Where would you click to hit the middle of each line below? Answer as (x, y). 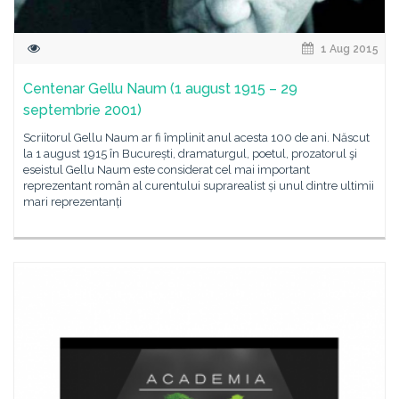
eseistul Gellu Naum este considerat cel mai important (167, 170)
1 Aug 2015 (348, 49)
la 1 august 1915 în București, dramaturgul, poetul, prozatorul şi (190, 154)
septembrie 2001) (82, 110)
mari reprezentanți (73, 202)
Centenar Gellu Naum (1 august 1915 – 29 (160, 89)
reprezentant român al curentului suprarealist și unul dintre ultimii (199, 186)
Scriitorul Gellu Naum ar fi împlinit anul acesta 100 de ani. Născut (196, 138)
